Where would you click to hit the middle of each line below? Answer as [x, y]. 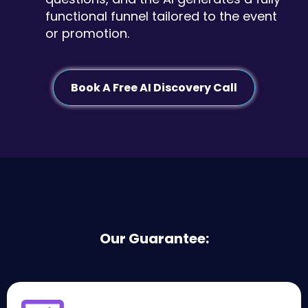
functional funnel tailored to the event [161, 16]
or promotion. [87, 33]
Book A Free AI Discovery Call [154, 88]
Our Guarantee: [154, 239]
